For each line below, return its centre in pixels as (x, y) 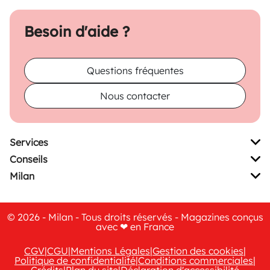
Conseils (29, 159)
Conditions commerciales (196, 261)
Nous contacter (135, 96)
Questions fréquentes (135, 71)
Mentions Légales (110, 251)
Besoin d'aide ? (77, 32)
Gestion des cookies (198, 251)
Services (29, 143)
